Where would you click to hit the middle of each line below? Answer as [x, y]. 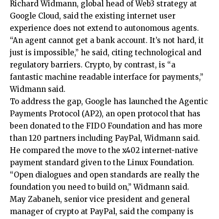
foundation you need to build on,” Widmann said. [99, 187]
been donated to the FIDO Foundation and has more [106, 126]
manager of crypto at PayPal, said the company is [102, 211]
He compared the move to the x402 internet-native [104, 150]
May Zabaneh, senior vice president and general [100, 199]
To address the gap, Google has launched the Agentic [109, 101]
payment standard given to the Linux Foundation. [102, 162]
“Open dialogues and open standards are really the [105, 175]
